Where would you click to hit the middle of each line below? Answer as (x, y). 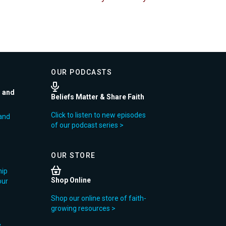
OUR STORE (73, 156)
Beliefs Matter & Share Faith (98, 97)
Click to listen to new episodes (98, 115)
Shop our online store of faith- (99, 199)
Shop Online (71, 180)
